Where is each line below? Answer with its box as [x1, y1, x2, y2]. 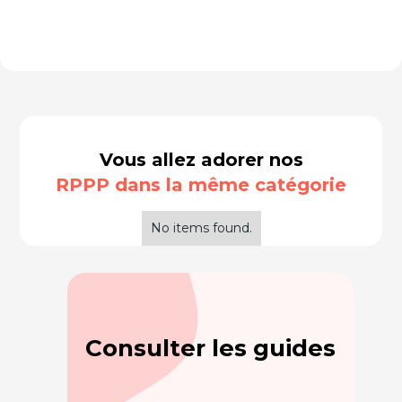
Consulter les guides [84, 334, 336, 363]
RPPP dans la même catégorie [56, 174, 346, 196]
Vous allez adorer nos [99, 149, 303, 170]
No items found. [150, 220, 252, 236]
